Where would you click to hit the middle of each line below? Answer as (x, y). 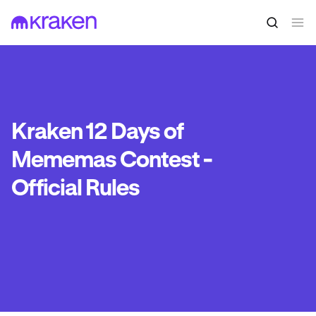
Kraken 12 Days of (97, 133)
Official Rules (75, 189)
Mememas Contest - (111, 161)
